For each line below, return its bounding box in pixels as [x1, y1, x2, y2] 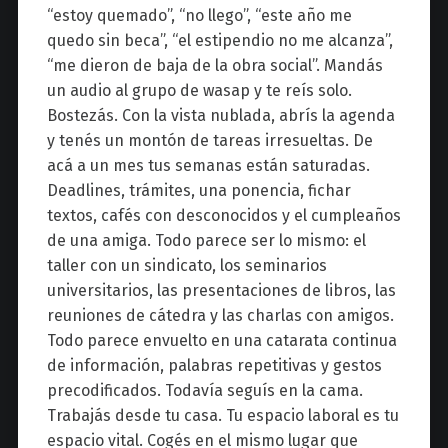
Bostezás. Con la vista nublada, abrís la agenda [46, 105, 395, 125]
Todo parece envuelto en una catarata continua [46, 330, 397, 350]
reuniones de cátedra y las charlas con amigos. [46, 305, 394, 325]
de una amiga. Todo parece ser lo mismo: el [46, 230, 366, 250]
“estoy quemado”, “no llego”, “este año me [46, 5, 352, 25]
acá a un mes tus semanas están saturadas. [46, 155, 370, 175]
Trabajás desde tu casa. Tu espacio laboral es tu [46, 405, 399, 425]
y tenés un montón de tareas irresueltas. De [46, 130, 373, 150]
